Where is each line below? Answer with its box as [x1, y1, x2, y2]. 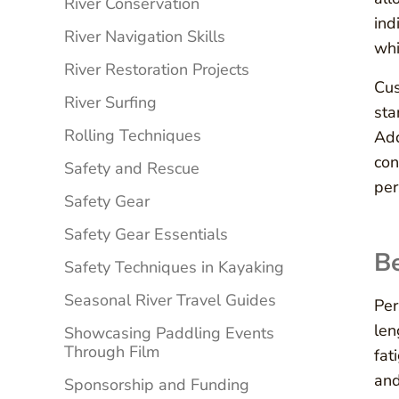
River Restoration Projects [64, 59, 249, 81]
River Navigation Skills [64, 26, 225, 48]
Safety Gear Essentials [64, 224, 228, 246]
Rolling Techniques [64, 125, 201, 147]
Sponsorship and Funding [64, 374, 249, 396]
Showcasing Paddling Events [64, 322, 274, 345]
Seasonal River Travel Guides [64, 289, 276, 312]
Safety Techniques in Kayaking [64, 256, 284, 279]
